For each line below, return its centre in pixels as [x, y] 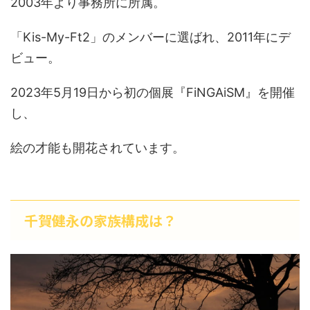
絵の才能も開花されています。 [98, 148]
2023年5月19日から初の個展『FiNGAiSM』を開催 [153, 93]
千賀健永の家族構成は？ [100, 221]
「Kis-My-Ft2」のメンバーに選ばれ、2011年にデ [151, 37]
